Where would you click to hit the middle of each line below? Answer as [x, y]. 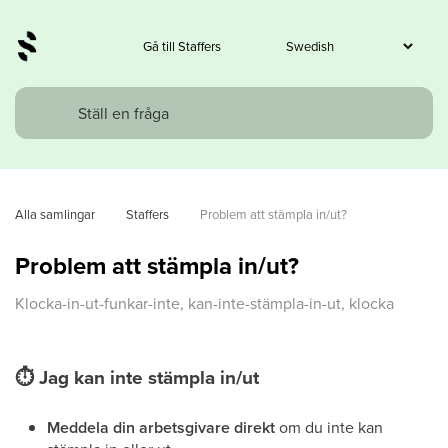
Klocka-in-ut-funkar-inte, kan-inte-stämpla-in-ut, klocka [204, 303]
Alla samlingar [55, 214]
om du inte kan [329, 427]
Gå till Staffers [182, 45]
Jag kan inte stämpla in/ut [149, 377]
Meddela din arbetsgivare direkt [161, 427]
